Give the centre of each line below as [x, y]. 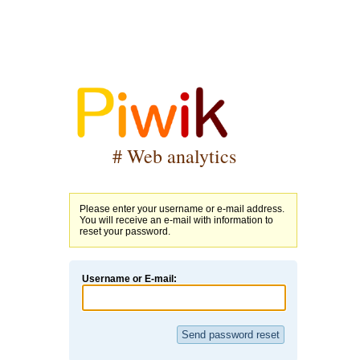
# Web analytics [174, 155]
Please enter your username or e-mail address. [182, 209]
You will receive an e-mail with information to [176, 220]
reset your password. [125, 231]
